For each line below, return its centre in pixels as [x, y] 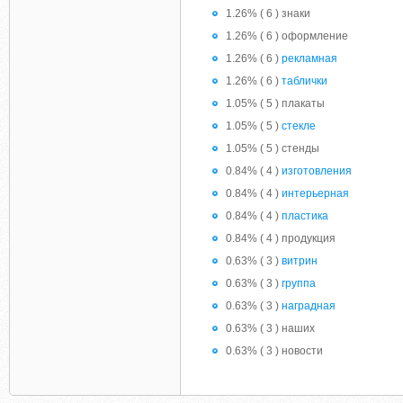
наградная [309, 306]
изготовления [317, 171]
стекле [299, 126]
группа [299, 283]
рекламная [309, 58]
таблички [304, 81]
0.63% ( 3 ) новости [274, 351]
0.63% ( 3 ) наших [270, 328]
